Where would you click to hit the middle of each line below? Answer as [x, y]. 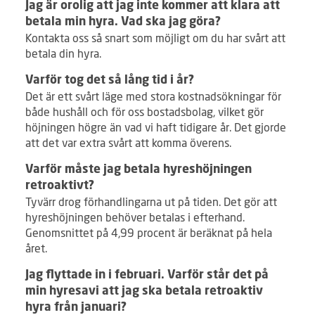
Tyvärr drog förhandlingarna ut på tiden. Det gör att [151, 202]
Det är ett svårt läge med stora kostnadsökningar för [153, 96]
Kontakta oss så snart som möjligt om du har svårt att [155, 38]
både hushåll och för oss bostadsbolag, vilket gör [144, 112]
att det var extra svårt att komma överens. [128, 143]
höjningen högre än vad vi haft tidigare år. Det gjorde [156, 127]
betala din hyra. [65, 53]
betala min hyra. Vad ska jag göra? [123, 22]
